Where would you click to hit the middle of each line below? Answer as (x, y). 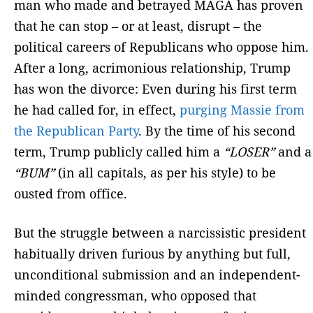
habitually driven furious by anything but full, (152, 254)
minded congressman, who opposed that (135, 296)
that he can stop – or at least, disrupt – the (138, 26)
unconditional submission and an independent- (157, 275)
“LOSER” (249, 152)
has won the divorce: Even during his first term (155, 89)
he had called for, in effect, (97, 110)
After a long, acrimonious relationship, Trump (152, 68)
